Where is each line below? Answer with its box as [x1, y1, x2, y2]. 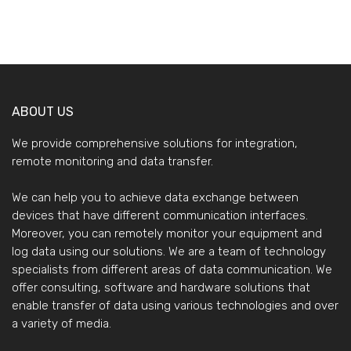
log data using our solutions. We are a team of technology [12, 244, 326, 259]
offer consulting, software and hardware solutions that [12, 280, 310, 295]
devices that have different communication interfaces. [12, 208, 308, 223]
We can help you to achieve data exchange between [12, 190, 299, 204]
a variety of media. [12, 316, 111, 331]
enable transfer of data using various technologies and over [12, 298, 338, 313]
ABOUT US [12, 103, 74, 119]
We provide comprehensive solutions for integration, [12, 136, 298, 150]
